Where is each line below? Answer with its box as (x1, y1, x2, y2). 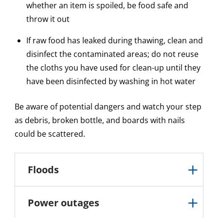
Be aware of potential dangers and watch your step (15, 101, 201, 112)
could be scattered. (15, 128, 87, 140)
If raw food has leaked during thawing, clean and (26, 35, 203, 46)
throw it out (26, 14, 70, 25)
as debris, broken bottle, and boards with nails (15, 115, 185, 126)
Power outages (28, 196, 99, 210)
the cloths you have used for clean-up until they (26, 62, 200, 73)
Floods (28, 163, 59, 177)
